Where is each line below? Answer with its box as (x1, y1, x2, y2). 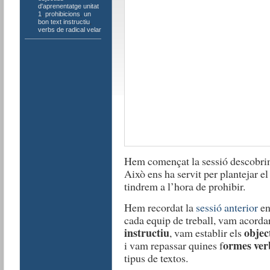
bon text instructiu (37, 18, 90, 25)
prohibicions (45, 10, 80, 17)
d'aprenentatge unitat (37, 2, 99, 10)
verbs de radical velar (37, 26, 101, 33)
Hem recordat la (124, 200, 196, 215)
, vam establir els (169, 225, 244, 240)
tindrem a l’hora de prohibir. (124, 179, 245, 193)
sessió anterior (195, 200, 258, 215)
